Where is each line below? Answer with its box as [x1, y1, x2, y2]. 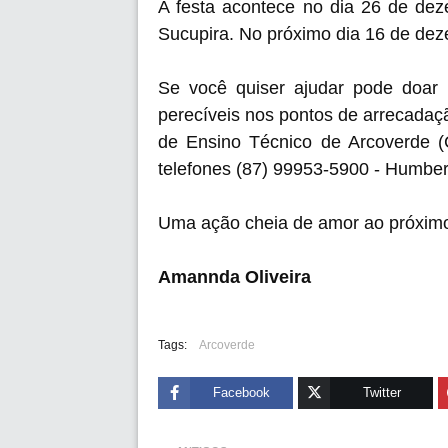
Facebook [213, 385, 271, 400]
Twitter [362, 385, 401, 400]
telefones [158, 159, 236, 179]
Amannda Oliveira [158, 267, 311, 287]
